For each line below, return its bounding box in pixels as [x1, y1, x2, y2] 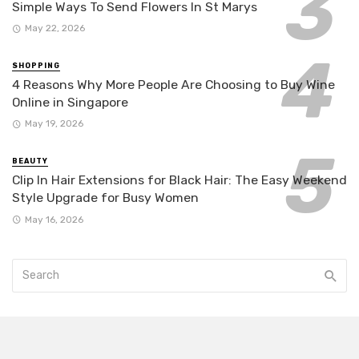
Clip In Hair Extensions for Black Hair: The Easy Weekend [12, 172, 347, 188]
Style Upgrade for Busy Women [12, 190, 199, 206]
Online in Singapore [12, 94, 128, 110]
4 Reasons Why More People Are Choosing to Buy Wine [12, 76, 335, 92]
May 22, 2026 [24, 22, 85, 34]
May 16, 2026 [24, 213, 83, 225]
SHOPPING [12, 62, 60, 71]
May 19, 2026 [24, 118, 83, 130]
